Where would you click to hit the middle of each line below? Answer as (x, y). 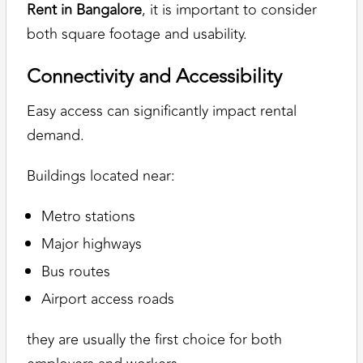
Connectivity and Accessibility (155, 77)
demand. (56, 135)
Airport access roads (108, 299)
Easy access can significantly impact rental (162, 111)
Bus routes (76, 271)
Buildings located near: (101, 175)
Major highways (92, 243)
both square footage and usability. (137, 34)
